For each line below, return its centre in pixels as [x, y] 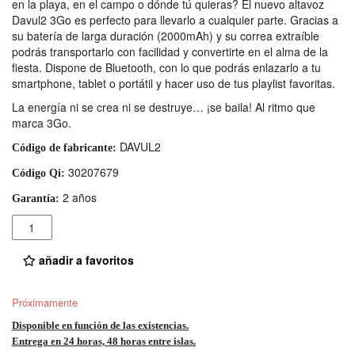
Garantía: [36, 199]
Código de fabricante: [64, 148]
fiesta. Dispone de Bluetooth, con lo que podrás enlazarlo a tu [166, 68]
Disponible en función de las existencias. [100, 325]
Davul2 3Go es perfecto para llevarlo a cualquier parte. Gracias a [175, 20]
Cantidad [36, 223]
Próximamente [45, 302]
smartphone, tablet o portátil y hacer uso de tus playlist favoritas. [174, 84]
